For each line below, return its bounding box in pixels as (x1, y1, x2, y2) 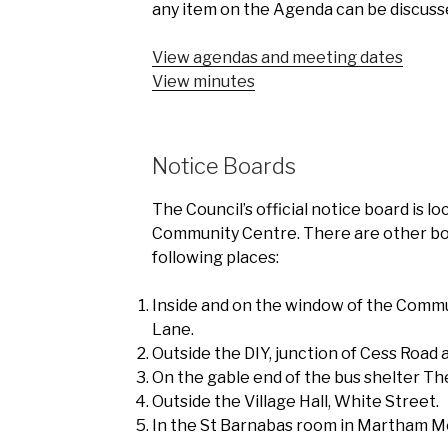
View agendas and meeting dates (151, 48, 403, 67)
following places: (151, 247, 279, 267)
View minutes (151, 72, 255, 91)
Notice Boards (151, 153, 296, 179)
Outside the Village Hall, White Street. (151, 391, 439, 411)
